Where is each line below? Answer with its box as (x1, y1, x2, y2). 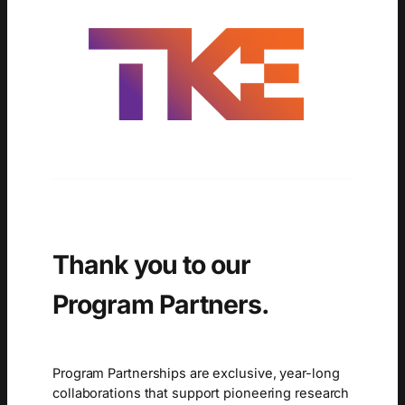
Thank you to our (52, 248, 250, 280)
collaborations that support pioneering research (52, 384, 350, 401)
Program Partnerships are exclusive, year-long (52, 364, 340, 381)
